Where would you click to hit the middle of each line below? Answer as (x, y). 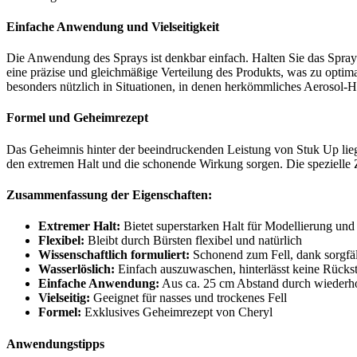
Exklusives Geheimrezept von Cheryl (177, 312)
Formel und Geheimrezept (77, 118)
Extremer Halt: (79, 226)
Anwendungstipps (55, 343)
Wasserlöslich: (76, 269)
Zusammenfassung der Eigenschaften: (109, 195)
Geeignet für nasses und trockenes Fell (188, 298)
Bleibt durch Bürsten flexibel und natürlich (193, 241)
